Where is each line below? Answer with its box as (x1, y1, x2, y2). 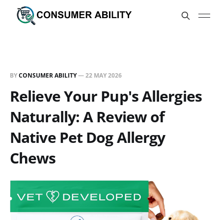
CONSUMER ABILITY (19, 71, 77, 80)
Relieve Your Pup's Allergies (10, 86, 202, 106)
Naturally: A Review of (10, 107, 165, 127)
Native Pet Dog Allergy (10, 127, 165, 147)
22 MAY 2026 (85, 71, 122, 80)
